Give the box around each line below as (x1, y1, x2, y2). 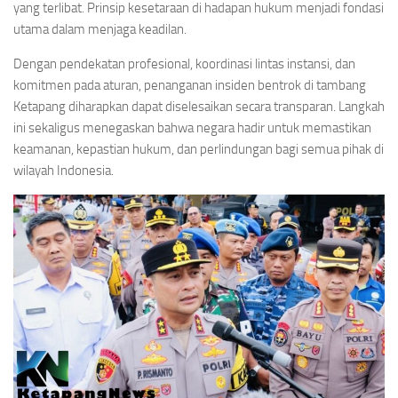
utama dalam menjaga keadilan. (13, 21, 187, 37)
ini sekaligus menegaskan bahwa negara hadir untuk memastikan (13, 120, 371, 136)
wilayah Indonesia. (13, 163, 114, 179)
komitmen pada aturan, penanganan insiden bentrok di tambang (13, 77, 366, 93)
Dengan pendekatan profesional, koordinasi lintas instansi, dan (13, 56, 355, 72)
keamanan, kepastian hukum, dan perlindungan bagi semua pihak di (13, 141, 384, 157)
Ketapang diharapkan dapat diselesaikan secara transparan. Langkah (13, 99, 385, 115)
